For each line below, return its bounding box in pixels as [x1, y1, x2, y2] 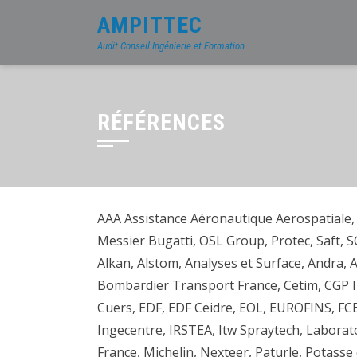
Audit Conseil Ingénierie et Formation [97, 40, 245, 52]
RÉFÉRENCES [97, 109, 226, 135]
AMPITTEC [97, 12, 202, 38]
